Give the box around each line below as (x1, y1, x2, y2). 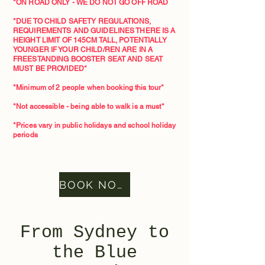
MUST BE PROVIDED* (13, 64, 88, 73)
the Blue (52, 243, 137, 263)
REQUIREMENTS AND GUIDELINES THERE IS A (13, 27, 176, 35)
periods (13, 131, 38, 139)
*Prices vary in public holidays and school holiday (13, 121, 176, 130)
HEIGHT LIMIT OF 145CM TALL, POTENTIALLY (13, 36, 167, 44)
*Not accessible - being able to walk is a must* (13, 102, 164, 111)
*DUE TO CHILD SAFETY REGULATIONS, (13, 17, 151, 25)
